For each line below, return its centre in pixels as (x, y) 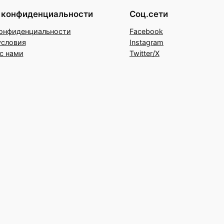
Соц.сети (149, 14)
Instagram (146, 42)
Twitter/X (144, 53)
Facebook (146, 31)
